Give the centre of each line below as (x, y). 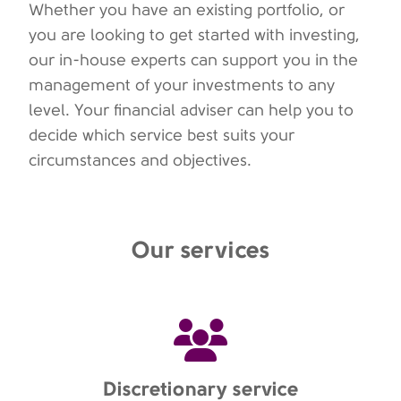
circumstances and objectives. (140, 161)
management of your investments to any (182, 85)
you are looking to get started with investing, (194, 35)
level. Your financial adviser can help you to (191, 111)
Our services (200, 250)
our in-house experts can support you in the (193, 60)
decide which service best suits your (162, 136)
